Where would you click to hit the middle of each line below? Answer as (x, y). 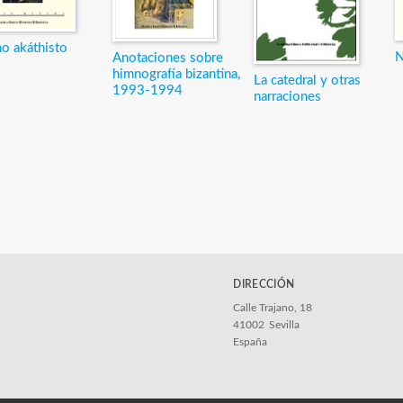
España (251, 342)
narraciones (287, 97)
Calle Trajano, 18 (273, 308)
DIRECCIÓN (264, 285)
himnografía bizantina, (176, 75)
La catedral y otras (307, 81)
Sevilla (285, 325)
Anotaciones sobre (167, 58)
